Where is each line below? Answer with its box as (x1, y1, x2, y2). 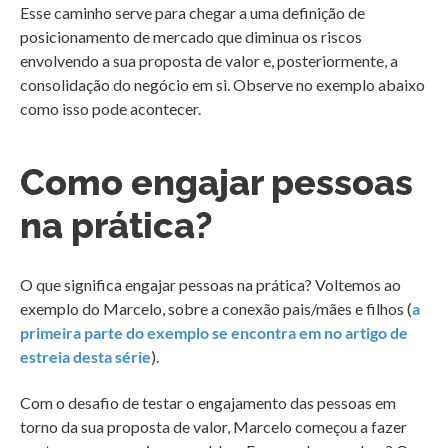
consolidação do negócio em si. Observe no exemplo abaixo (20, 75, 425, 95)
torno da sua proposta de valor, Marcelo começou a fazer (20, 417, 407, 437)
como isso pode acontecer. (20, 99, 201, 119)
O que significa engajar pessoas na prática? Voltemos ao (20, 275, 401, 295)
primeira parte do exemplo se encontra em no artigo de (20, 323, 408, 343)
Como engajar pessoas (20, 161, 413, 204)
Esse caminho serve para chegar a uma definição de (20, 3, 365, 23)
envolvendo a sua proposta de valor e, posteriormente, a (20, 51, 398, 71)
